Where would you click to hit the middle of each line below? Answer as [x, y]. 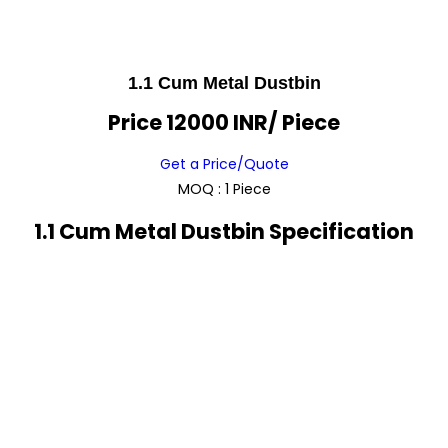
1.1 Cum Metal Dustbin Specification [224, 232]
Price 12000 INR [188, 122]
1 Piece [247, 189]
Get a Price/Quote [224, 164]
